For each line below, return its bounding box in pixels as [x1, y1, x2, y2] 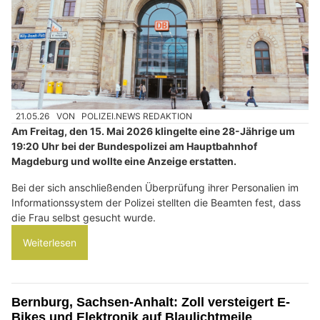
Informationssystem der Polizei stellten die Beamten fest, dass [11, 196, 301, 209]
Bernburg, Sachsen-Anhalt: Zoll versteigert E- [11, 294, 290, 309]
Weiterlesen [23, 236, 76, 249]
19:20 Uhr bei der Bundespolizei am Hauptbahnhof [11, 139, 257, 152]
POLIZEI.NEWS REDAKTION [81, 110, 193, 121]
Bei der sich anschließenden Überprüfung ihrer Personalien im [11, 181, 299, 194]
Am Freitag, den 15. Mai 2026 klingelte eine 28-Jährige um [11, 124, 295, 137]
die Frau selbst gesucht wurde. [11, 211, 156, 224]
